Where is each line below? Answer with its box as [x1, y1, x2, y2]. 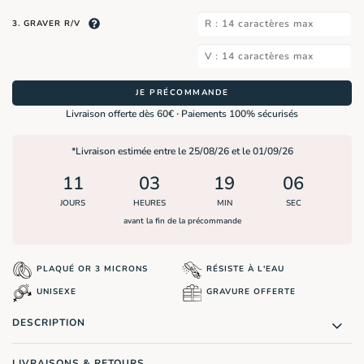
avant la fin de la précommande [123, 215, 241, 227]
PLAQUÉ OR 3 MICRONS [37, 262, 148, 275]
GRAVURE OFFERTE [206, 286, 296, 298]
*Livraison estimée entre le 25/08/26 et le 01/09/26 [71, 144, 293, 158]
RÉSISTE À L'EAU [206, 262, 284, 275]
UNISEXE [37, 286, 76, 298]
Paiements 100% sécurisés [179, 107, 298, 121]
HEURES [133, 197, 166, 210]
